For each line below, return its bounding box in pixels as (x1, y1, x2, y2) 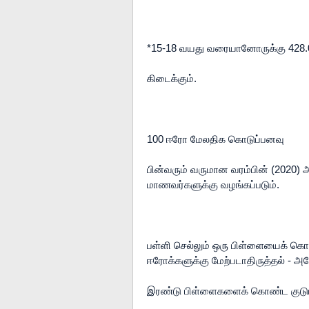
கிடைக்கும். (147, 72, 197, 85)
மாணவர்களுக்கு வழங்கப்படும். (147, 179, 279, 191)
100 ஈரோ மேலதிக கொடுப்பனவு (147, 133, 284, 146)
